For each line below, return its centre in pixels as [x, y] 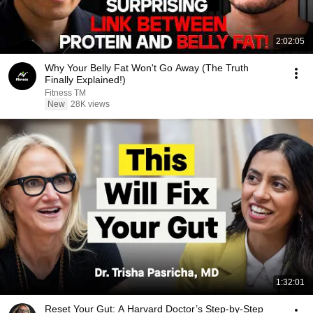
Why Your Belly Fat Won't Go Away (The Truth [147, 68]
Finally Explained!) [85, 80]
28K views [90, 104]
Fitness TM [65, 93]
